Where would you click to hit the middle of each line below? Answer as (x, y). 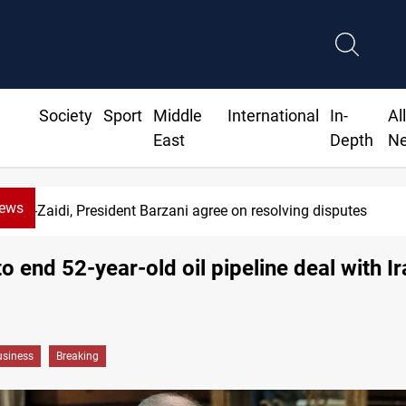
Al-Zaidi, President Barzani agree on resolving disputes (194, 211)
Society (65, 116)
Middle (177, 116)
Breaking (77, 357)
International (274, 116)
